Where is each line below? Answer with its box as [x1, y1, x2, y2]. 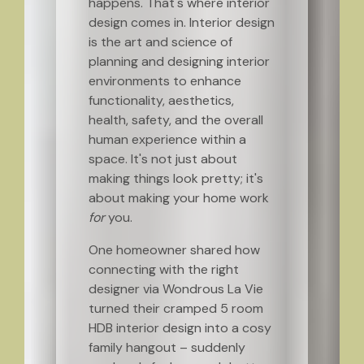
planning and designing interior [88, 53, 270, 70]
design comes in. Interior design [88, 14, 275, 31]
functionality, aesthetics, [88, 92, 234, 109]
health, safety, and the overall [88, 111, 263, 128]
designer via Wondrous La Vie [88, 280, 263, 297]
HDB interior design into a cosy [88, 319, 271, 336]
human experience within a [88, 131, 246, 148]
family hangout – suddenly [88, 339, 245, 356]
